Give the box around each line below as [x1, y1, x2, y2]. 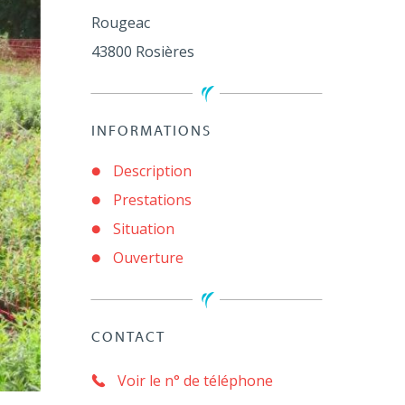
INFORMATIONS [90, 125, 212, 139]
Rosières [135, 42, 194, 61]
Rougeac [90, 13, 150, 33]
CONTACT [90, 331, 165, 345]
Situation [112, 219, 174, 239]
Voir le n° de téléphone [117, 371, 273, 391]
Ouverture [112, 248, 184, 268]
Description [112, 161, 192, 181]
